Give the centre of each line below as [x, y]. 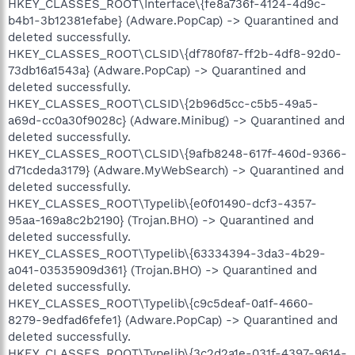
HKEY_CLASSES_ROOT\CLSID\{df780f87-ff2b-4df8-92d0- [175, 53]
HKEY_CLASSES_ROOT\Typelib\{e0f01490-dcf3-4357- [162, 203]
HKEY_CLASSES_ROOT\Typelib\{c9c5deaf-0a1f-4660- [161, 303]
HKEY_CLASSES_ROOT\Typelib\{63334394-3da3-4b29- [167, 253]
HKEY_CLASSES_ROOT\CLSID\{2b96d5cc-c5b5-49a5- [163, 103]
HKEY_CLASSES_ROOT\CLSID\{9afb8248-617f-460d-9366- [177, 153]
